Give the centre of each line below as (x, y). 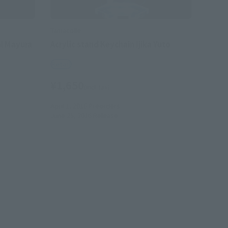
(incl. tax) (96, 87)
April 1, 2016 (68, 106)
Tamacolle (65, 30)
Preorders (104, 106)
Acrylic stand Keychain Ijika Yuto (110, 44)
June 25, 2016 (71, 116)
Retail (61, 64)
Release (105, 116)
